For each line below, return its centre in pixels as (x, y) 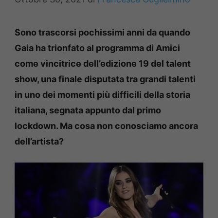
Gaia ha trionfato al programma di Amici (97, 48)
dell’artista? (39, 141)
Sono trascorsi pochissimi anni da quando (102, 32)
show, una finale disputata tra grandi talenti (105, 79)
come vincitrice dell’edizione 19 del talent (103, 64)
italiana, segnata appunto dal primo (88, 110)
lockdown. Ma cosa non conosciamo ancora (106, 126)
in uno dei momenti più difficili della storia (102, 95)
